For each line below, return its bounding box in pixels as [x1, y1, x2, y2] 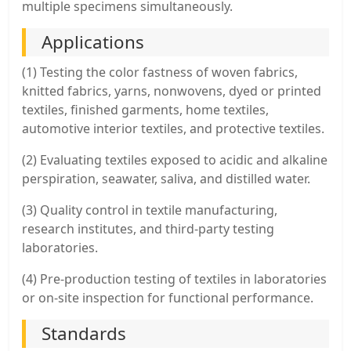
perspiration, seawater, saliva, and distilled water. [22, 169, 310, 187]
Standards [42, 320, 126, 346]
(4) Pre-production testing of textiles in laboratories [22, 270, 327, 288]
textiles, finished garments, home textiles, [22, 100, 269, 118]
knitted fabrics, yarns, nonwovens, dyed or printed [22, 81, 321, 100]
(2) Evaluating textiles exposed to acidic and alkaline [22, 150, 327, 168]
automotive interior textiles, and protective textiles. [22, 119, 324, 137]
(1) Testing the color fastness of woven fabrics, [22, 63, 298, 81]
